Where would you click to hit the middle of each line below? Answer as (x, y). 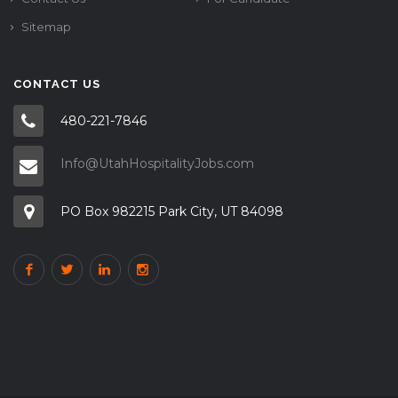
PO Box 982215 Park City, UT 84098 (172, 211)
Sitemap (46, 27)
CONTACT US (57, 84)
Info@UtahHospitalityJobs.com (157, 163)
